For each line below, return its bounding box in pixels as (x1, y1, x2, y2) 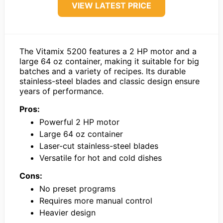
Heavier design (39, 207, 96, 218)
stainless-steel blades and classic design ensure (19, 76, 200, 86)
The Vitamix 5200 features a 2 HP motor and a (19, 46, 197, 56)
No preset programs (39, 183, 115, 194)
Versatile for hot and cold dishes (39, 152, 162, 163)
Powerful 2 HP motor (39, 116, 119, 127)
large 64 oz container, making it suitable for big (19, 56, 199, 66)
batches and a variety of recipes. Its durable (19, 66, 186, 76)
